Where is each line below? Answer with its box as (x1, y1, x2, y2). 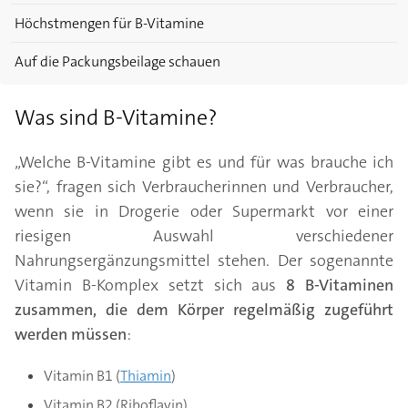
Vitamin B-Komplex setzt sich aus (15, 274, 287, 297)
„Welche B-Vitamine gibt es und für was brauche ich (15, 151, 393, 174)
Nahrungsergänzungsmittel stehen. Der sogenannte (15, 250, 393, 272)
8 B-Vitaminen (286, 274, 394, 297)
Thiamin (120, 366, 171, 386)
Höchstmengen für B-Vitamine (15, 14, 204, 34)
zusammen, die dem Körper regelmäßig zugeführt (15, 299, 393, 321)
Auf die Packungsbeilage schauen (15, 52, 220, 72)
